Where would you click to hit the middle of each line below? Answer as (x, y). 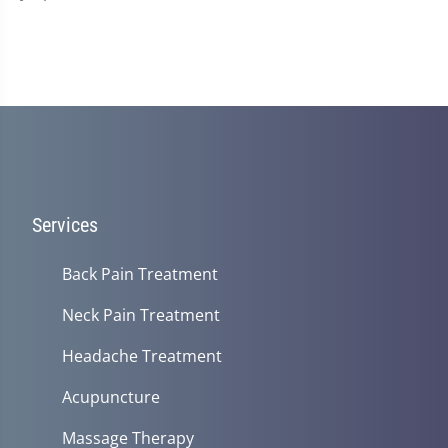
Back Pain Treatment (140, 274)
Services (65, 225)
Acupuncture (111, 397)
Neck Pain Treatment (141, 315)
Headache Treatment (142, 356)
